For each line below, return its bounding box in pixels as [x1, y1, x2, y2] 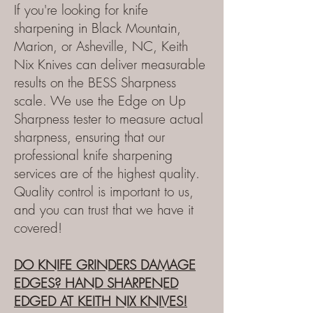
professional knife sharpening [14, 146, 173, 164]
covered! [14, 219, 62, 237]
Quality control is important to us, [14, 182, 194, 201]
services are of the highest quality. [14, 164, 200, 182]
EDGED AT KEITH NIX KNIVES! [14, 292, 187, 310]
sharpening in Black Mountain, [14, 19, 181, 37]
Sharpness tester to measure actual [14, 110, 203, 128]
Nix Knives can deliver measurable [14, 55, 205, 73]
